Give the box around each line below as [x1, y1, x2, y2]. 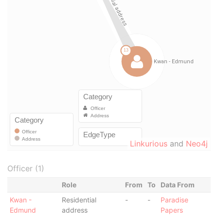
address [61, 206, 88, 214]
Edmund [9, 206, 36, 214]
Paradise [160, 196, 188, 204]
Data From [160, 181, 195, 189]
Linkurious [130, 139, 167, 148]
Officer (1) [7, 163, 44, 173]
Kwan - [9, 196, 32, 204]
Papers [160, 206, 183, 214]
